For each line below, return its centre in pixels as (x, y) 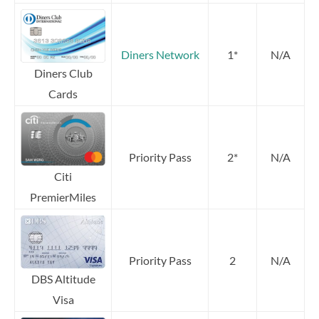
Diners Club (63, 73)
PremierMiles (63, 197)
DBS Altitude (63, 278)
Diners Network (160, 54)
